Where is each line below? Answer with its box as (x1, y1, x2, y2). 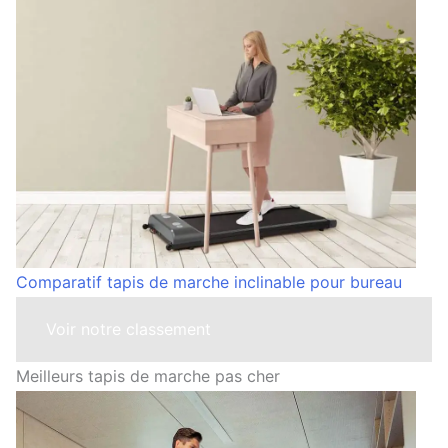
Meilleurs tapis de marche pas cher (16, 365, 280, 386)
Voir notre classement (46, 318, 211, 339)
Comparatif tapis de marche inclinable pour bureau (16, 271, 402, 292)
